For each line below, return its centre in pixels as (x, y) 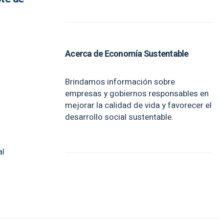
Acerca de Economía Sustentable (127, 54)
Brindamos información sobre (120, 82)
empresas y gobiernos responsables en (137, 94)
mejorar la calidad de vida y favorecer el (138, 105)
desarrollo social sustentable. (119, 117)
